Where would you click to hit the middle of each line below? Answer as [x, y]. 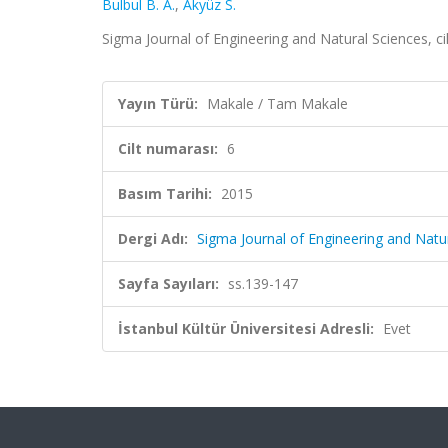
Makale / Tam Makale [277, 103]
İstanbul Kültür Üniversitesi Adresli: [246, 328]
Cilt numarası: [168, 148]
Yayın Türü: [158, 103]
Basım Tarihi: [165, 193]
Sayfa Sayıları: [168, 283]
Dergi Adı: [153, 238]
